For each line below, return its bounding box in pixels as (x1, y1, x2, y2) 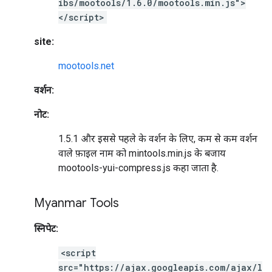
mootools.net (58, 60, 114, 72)
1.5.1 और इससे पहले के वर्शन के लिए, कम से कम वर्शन (58, 133, 257, 144)
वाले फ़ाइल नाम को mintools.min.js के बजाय (58, 148, 226, 159)
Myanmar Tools (34, 195, 119, 211)
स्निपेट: (34, 223, 58, 234)
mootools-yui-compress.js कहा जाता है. (58, 162, 219, 174)
